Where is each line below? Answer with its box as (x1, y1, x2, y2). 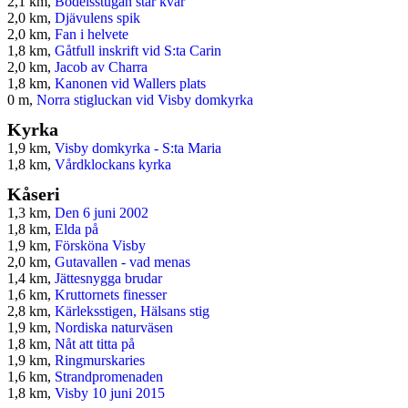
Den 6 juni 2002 (55, 205, 148, 221)
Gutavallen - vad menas (55, 254, 190, 270)
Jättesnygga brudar (55, 270, 162, 287)
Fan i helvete (55, 26, 128, 43)
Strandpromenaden (55, 369, 163, 385)
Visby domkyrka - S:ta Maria (55, 140, 221, 157)
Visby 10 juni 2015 (55, 385, 165, 402)
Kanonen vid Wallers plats (55, 76, 206, 92)
